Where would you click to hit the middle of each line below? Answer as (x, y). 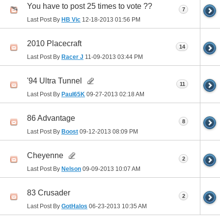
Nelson (71, 169)
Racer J (72, 57)
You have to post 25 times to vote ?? (90, 6)
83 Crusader (49, 193)
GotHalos (74, 206)
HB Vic (71, 19)
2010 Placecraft (54, 44)
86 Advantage (51, 118)
